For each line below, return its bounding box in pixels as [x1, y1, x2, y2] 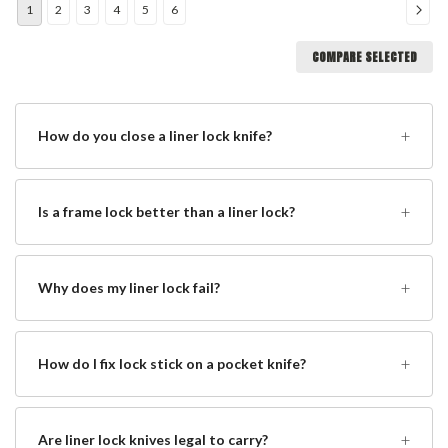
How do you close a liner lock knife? [38, 127, 272, 145]
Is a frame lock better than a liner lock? [38, 203, 295, 221]
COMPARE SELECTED [312, 47, 417, 66]
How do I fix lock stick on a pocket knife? [38, 355, 306, 373]
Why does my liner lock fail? [38, 279, 220, 297]
